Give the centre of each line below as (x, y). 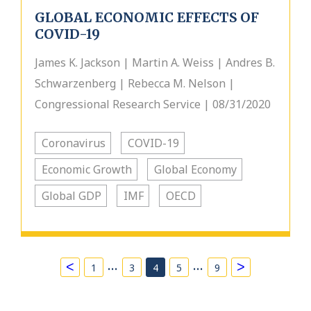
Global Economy (195, 169)
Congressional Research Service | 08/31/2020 (153, 104)
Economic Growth (87, 169)
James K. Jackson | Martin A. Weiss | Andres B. (155, 62)
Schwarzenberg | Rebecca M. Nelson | (135, 83)
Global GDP (72, 196)
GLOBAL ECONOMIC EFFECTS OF (147, 17)
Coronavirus (74, 143)
